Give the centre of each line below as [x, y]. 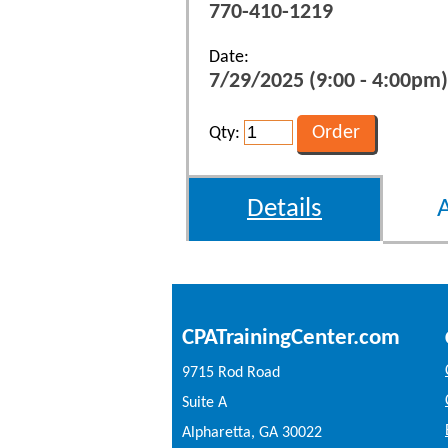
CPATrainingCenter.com [291, 337]
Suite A [204, 402]
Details [284, 209]
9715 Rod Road [231, 372]
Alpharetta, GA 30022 [252, 432]
